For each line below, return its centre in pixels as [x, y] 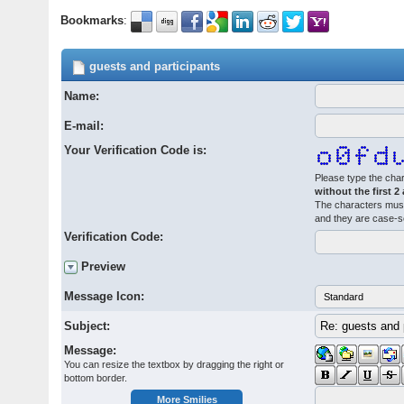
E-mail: [84, 126]
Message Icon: [105, 297]
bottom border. [96, 378]
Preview [104, 267]
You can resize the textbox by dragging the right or [174, 365]
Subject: [87, 326]
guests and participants [153, 67]
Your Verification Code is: [136, 151]
